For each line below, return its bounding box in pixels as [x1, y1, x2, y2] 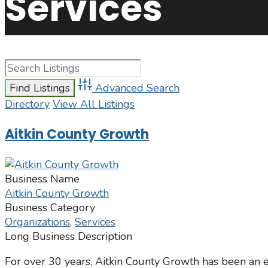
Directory [5, 97, 50, 112]
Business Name [5, 172, 80, 187]
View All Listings [53, 97, 135, 112]
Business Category [5, 200, 95, 215]
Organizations [5, 215, 70, 230]
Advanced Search [95, 81, 179, 96]
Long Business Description [5, 229, 132, 244]
